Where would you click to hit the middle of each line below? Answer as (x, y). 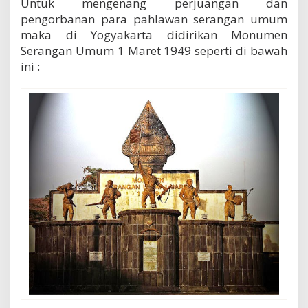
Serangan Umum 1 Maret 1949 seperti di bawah (154, 51)
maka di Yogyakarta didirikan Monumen (154, 35)
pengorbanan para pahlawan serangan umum (154, 19)
